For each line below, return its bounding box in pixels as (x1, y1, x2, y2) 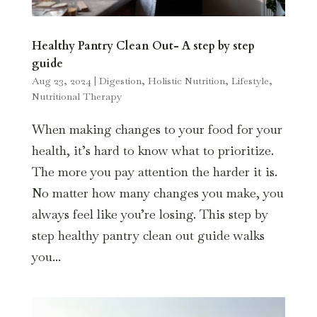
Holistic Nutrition (147, 74, 225, 87)
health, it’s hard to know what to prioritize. (31, 142, 274, 158)
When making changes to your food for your (31, 120, 282, 137)
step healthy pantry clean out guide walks (31, 226, 265, 243)
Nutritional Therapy (31, 89, 122, 103)
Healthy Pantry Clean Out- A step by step (31, 38, 255, 54)
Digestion (98, 74, 142, 87)
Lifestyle (231, 74, 269, 87)
